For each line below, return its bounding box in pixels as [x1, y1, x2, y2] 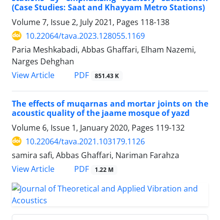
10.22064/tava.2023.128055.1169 [26, 30, 145, 41]
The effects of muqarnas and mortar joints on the [12, 98, 208, 109]
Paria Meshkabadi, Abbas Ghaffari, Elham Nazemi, [12, 44, 196, 55]
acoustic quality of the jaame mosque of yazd [12, 107, 190, 118]
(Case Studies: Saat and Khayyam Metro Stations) [12, 1, 205, 13]
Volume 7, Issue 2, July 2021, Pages [12, 16, 140, 27]
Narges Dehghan [12, 55, 74, 67]
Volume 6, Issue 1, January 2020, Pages [12, 122, 156, 133]
